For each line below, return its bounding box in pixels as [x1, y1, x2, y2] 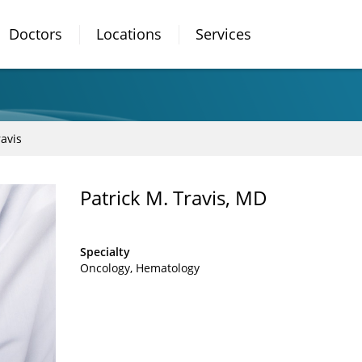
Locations [96, 24, 162, 44]
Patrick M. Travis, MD [80, 184, 267, 211]
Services [196, 24, 251, 44]
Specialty [80, 244, 130, 259]
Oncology [80, 260, 130, 276]
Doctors [9, 24, 62, 44]
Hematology [136, 260, 200, 276]
